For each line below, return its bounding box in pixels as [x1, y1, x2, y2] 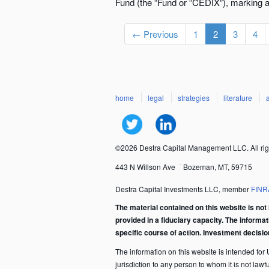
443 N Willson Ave [115, 162, 175, 172]
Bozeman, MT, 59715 [183, 162, 252, 172]
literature [223, 92, 252, 103]
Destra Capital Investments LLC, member [115, 184, 251, 195]
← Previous [132, 27, 178, 40]
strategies [178, 92, 210, 103]
